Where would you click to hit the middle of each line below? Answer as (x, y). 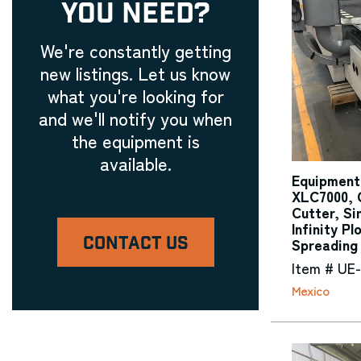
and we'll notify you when (135, 118)
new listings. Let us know (135, 73)
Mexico (311, 291)
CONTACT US (135, 244)
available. (135, 163)
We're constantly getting (135, 50)
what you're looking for (135, 95)
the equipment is (135, 140)
